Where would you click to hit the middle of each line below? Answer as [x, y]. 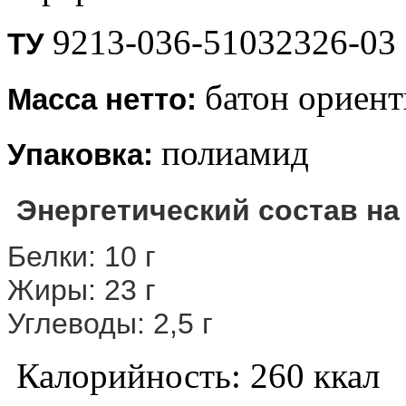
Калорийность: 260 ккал [193, 375]
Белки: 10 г [82, 256]
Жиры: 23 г [82, 290]
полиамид [235, 152]
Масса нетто [97, 99]
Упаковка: [80, 155]
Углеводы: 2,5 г [110, 323]
